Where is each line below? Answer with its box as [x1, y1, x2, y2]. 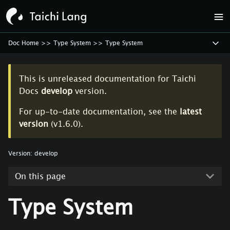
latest [180, 107, 202, 116]
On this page [14, 171, 66, 181]
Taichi [172, 74, 196, 83]
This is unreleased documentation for [19, 74, 172, 83]
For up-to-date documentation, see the [19, 107, 180, 116]
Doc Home [8, 39, 39, 47]
